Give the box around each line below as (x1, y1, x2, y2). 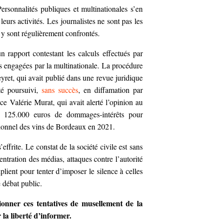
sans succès (42, 85, 78, 95)
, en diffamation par (78, 85, 143, 95)
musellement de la (81, 197, 143, 209)
